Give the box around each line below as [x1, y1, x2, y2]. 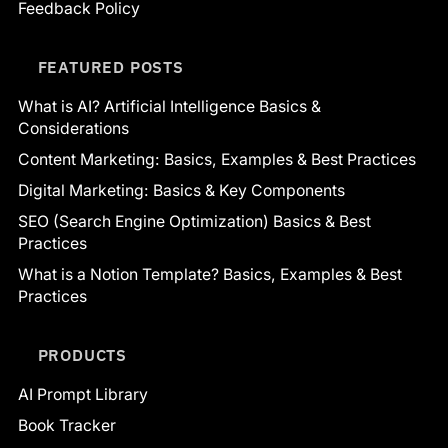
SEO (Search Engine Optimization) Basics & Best [18, 211, 371, 231]
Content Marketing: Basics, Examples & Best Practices [18, 149, 416, 169]
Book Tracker [18, 415, 116, 435]
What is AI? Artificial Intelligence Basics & [18, 96, 321, 116]
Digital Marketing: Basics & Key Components [18, 180, 345, 200]
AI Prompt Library [18, 384, 148, 404]
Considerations [18, 118, 129, 138]
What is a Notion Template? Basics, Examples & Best [18, 264, 402, 284]
